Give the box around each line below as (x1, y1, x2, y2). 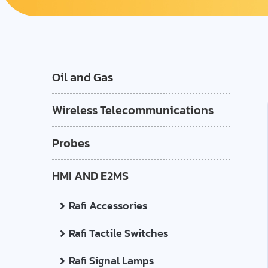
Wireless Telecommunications (52, 101, 214, 119)
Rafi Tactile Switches (69, 225, 168, 241)
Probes (52, 134, 90, 152)
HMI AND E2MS (52, 167, 129, 185)
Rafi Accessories (69, 197, 147, 214)
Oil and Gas (52, 68, 113, 86)
